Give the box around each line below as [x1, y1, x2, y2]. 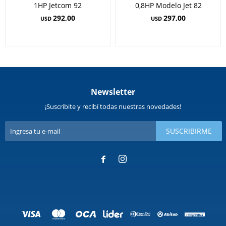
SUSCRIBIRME [166, 126, 212, 136]
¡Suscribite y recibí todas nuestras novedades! [45, 101, 181, 111]
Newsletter [91, 86, 135, 97]
